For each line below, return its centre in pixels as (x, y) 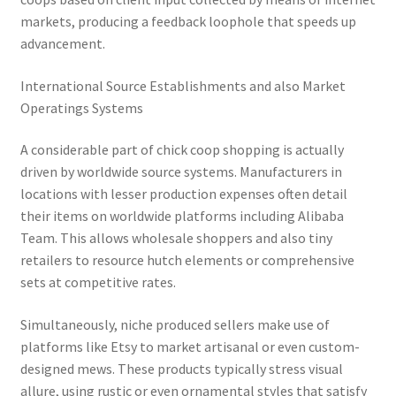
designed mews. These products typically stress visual (181, 369)
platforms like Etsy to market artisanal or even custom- (190, 347)
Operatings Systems (81, 107)
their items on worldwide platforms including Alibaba (182, 216)
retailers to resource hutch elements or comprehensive (187, 260)
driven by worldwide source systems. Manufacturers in (181, 172)
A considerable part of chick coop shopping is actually (182, 150)
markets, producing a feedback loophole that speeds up (188, 22)
